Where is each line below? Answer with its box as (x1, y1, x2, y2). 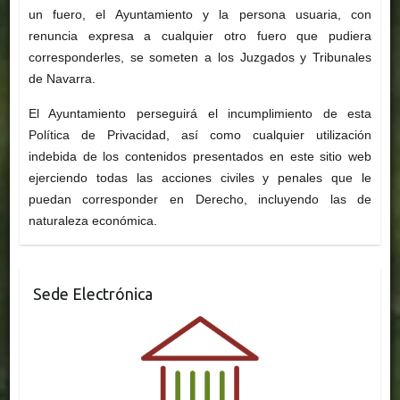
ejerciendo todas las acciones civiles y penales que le (28, 171, 372, 186)
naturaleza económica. (28, 213, 157, 229)
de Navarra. (28, 71, 96, 87)
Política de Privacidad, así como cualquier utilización (28, 128, 372, 143)
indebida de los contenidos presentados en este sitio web (28, 149, 372, 164)
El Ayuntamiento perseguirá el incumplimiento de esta (28, 106, 372, 121)
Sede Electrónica (32, 285, 153, 304)
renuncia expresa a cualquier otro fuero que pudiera (28, 29, 372, 44)
